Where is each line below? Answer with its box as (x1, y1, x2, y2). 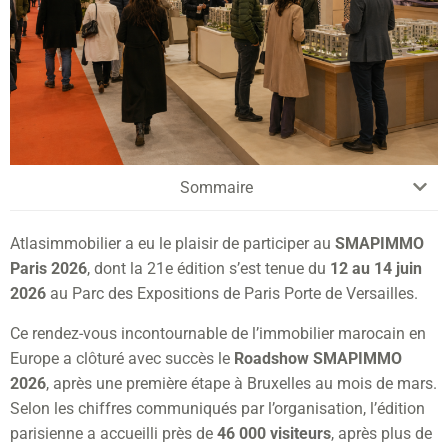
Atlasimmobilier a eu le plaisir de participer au (10, 233, 335, 253)
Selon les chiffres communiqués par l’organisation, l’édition (10, 398, 425, 418)
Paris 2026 (10, 258, 87, 278)
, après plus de (331, 423, 432, 443)
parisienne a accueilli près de (10, 423, 217, 443)
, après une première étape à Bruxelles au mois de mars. (46, 373, 437, 393)
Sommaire (179, 177, 253, 197)
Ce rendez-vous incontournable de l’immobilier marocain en (10, 323, 426, 343)
